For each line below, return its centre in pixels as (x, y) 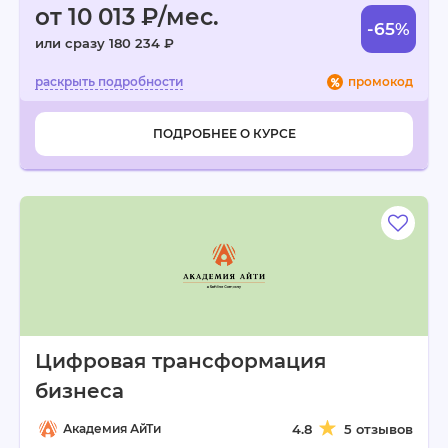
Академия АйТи (112, 428)
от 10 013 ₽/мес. (127, 17)
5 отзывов (378, 429)
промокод (380, 81)
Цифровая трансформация (180, 361)
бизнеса (79, 391)
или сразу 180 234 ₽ (104, 43)
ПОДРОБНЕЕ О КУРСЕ (224, 133)
